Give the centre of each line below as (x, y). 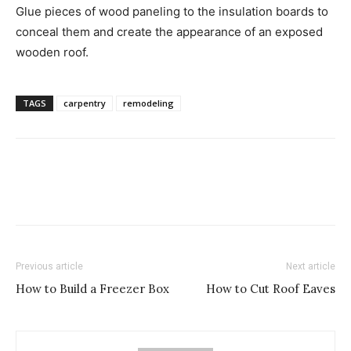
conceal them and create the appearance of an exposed (169, 32)
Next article (311, 266)
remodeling (148, 103)
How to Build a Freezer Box (92, 289)
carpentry (85, 103)
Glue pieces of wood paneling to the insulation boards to (172, 11)
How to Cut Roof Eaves (271, 289)
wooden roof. (52, 52)
